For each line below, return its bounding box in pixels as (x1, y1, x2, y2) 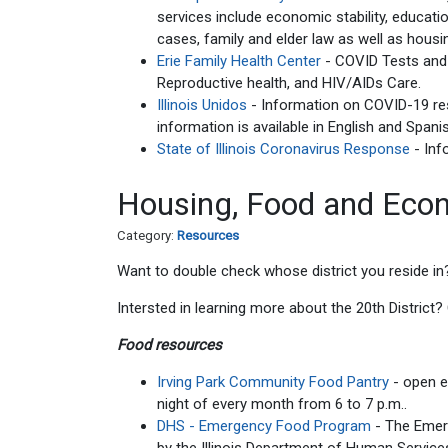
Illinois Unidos (157, 95, 247, 114)
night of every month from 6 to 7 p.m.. (157, 395, 407, 413)
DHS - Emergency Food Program (157, 417, 375, 435)
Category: (117, 228, 177, 243)
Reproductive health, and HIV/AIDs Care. (157, 73, 421, 92)
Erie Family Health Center (157, 51, 321, 70)
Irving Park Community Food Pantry (157, 373, 393, 391)
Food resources (117, 336, 222, 354)
